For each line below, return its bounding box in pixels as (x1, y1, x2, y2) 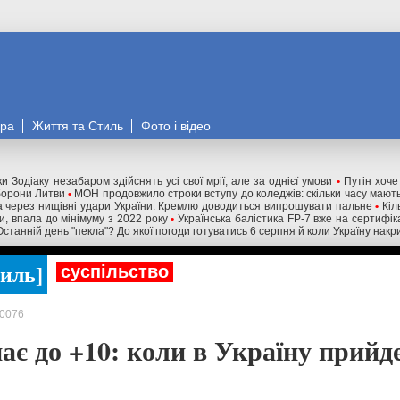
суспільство (61, 262, 169, 281)
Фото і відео (141, 119, 211, 133)
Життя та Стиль (32, 119, 123, 133)
